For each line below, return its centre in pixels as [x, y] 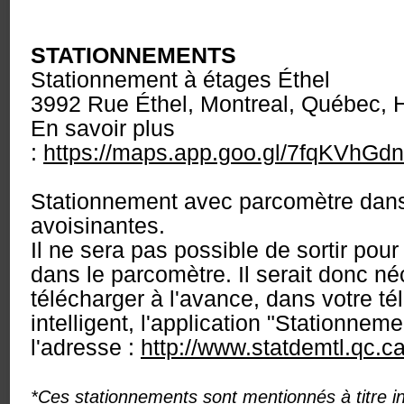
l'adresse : [86, 347]
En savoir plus [103, 128]
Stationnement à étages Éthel [180, 79]
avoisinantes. [101, 225]
